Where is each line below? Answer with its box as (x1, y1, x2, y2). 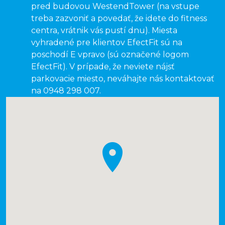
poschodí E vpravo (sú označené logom (31, 50, 189, 59)
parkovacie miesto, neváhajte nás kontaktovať (31, 74, 214, 83)
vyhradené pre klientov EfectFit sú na (31, 38, 182, 47)
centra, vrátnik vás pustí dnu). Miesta (31, 26, 177, 35)
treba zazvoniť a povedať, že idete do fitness (31, 14, 207, 23)
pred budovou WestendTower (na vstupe (31, 2, 199, 11)
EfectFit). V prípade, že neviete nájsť (31, 62, 175, 71)
